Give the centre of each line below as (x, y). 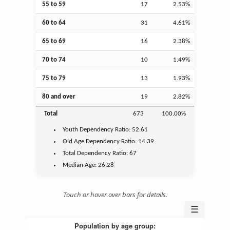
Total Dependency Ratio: (96, 153)
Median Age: (81, 165)
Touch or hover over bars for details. (115, 194)
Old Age (74, 141)
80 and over (59, 97)
